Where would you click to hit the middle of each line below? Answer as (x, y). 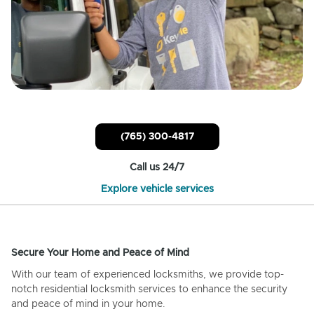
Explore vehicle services (157, 189)
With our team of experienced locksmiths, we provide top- (148, 274)
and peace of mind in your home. (88, 304)
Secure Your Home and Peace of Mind (100, 253)
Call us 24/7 (157, 167)
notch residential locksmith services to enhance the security (149, 289)
